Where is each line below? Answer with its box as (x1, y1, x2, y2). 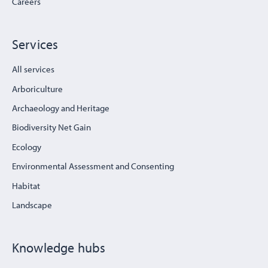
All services (12, 63, 54, 75)
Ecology (12, 141, 41, 153)
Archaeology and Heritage (12, 102, 109, 114)
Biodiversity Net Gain (12, 121, 91, 133)
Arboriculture (12, 83, 63, 95)
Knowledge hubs (12, 239, 106, 257)
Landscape (12, 199, 52, 211)
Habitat (12, 179, 40, 191)
